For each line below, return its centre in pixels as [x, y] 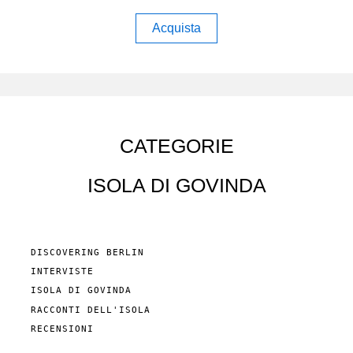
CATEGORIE [176, 145]
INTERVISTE [62, 272]
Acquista [176, 28]
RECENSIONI [62, 329]
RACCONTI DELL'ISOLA [91, 310]
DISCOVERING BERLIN [87, 252]
